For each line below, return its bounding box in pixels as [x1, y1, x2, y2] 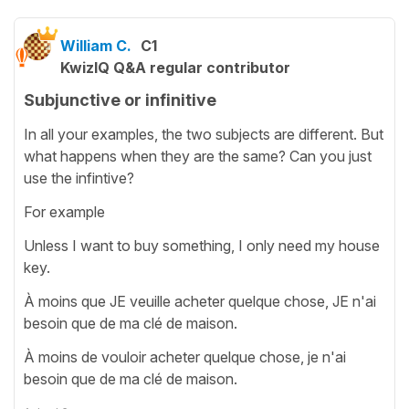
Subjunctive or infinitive [24, 90, 216, 110]
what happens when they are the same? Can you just [24, 146, 372, 165]
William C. [60, 37, 131, 56]
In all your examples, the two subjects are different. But [24, 124, 383, 143]
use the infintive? [24, 168, 134, 187]
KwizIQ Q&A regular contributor [60, 58, 290, 78]
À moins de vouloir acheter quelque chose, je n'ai [24, 347, 346, 366]
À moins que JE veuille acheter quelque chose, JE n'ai [24, 291, 376, 310]
